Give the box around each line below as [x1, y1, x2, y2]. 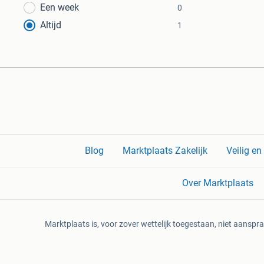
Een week [40, 2, 79, 13]
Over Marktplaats [181, 177, 253, 189]
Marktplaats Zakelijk [123, 145, 207, 157]
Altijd [40, 19, 61, 31]
